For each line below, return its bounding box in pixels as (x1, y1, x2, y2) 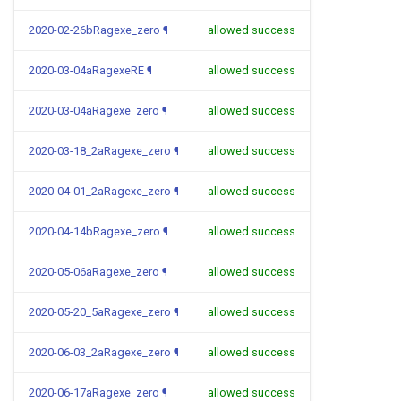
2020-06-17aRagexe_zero (29, 386, 159, 399)
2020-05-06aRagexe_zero (29, 265, 159, 278)
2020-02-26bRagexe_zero (29, 23, 160, 37)
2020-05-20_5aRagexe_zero (29, 305, 171, 319)
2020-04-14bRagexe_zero (29, 225, 160, 238)
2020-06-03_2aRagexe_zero (29, 346, 171, 359)
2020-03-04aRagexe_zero (29, 104, 159, 117)
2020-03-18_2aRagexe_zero (29, 144, 171, 158)
